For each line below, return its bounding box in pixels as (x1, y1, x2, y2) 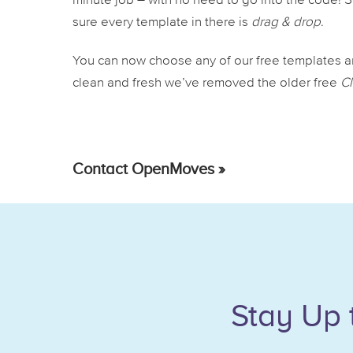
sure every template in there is (72, 16, 251, 30)
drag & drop (251, 16, 321, 30)
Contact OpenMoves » (72, 160, 225, 178)
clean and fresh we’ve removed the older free (72, 76, 340, 91)
